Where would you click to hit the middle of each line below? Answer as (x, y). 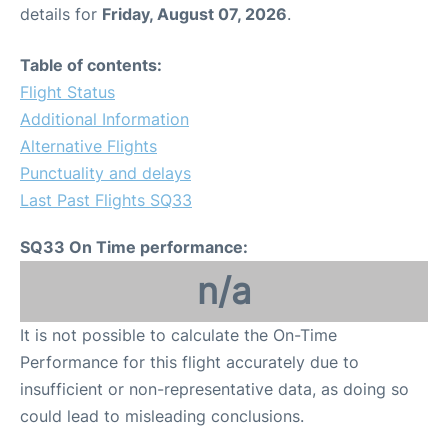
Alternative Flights (88, 146)
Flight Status (67, 92)
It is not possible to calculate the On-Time (178, 335)
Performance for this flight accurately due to (189, 362)
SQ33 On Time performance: (134, 247)
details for (61, 14)
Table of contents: (91, 65)
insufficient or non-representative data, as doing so (214, 389)
